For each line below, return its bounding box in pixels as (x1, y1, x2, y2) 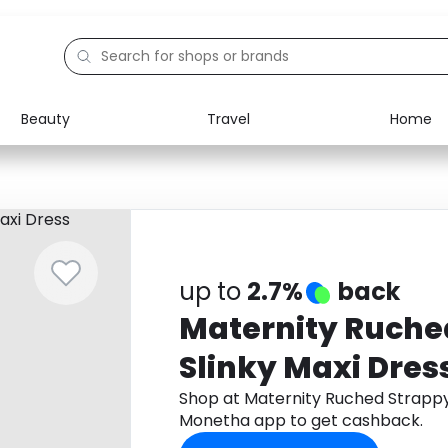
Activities (61, 238, 125, 258)
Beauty (21, 108, 70, 129)
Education (61, 192, 132, 212)
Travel (206, 108, 250, 129)
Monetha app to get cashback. (178, 409, 423, 432)
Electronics (61, 146, 138, 166)
